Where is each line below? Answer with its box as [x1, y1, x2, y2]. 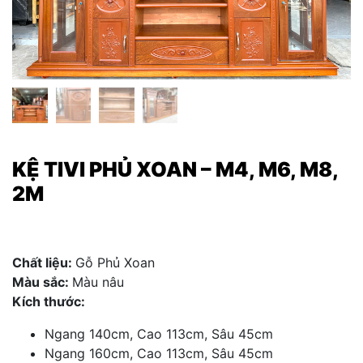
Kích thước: [12, 293, 85, 310]
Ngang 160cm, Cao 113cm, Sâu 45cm [45, 344, 273, 361]
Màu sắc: [12, 273, 72, 290]
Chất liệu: [12, 254, 75, 271]
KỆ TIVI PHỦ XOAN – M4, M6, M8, [12, 156, 338, 181]
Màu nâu [72, 273, 124, 290]
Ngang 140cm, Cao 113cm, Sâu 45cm [45, 325, 273, 342]
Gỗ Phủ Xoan [75, 254, 155, 271]
